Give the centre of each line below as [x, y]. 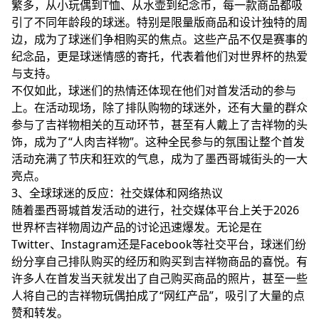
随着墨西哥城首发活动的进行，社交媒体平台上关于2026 [155, 210]
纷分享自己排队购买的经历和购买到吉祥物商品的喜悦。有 [159, 261]
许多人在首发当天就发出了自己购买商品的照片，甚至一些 [159, 278]
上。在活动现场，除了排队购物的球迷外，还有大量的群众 [159, 108]
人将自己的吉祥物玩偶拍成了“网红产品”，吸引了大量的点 [158, 296]
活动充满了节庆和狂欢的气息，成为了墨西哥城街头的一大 [159, 159]
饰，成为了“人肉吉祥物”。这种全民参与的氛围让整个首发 [158, 142]
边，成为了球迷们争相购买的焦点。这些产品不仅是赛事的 [159, 39]
